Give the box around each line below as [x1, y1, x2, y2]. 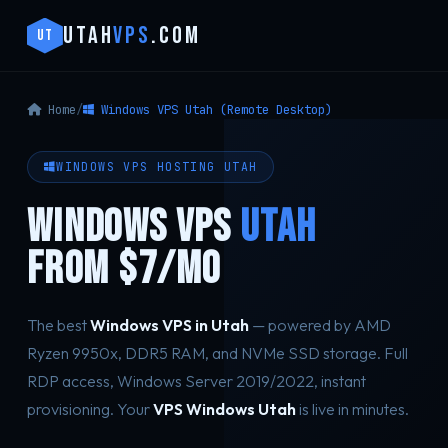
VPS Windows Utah [152, 399, 296, 419]
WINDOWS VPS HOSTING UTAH [56, 159, 258, 174]
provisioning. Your [26, 399, 153, 419]
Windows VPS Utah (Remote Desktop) [93, 101, 332, 118]
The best [26, 315, 90, 335]
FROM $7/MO [26, 243, 221, 296]
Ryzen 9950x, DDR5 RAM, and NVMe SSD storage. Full [26, 343, 408, 363]
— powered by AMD [248, 315, 391, 335]
